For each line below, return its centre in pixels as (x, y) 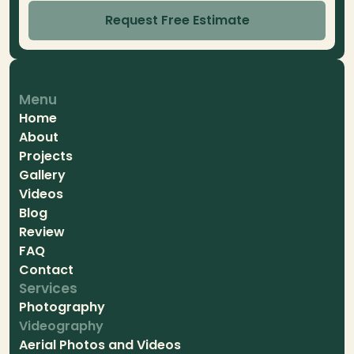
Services (48, 288)
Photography (62, 307)
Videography (61, 326)
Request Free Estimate (177, 20)
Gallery (42, 175)
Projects (46, 156)
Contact (46, 270)
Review (42, 232)
